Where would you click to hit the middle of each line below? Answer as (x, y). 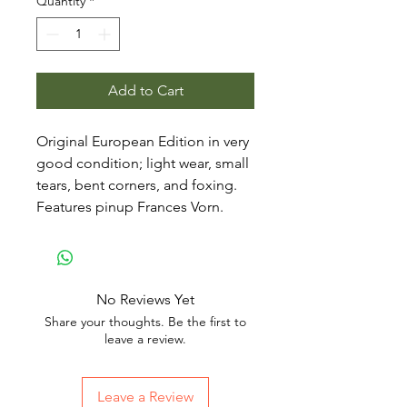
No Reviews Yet (145, 299)
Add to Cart (145, 90)
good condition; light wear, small (143, 163)
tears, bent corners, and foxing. (137, 185)
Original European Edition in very (143, 141)
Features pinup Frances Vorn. (130, 207)
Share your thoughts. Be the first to (145, 322)
